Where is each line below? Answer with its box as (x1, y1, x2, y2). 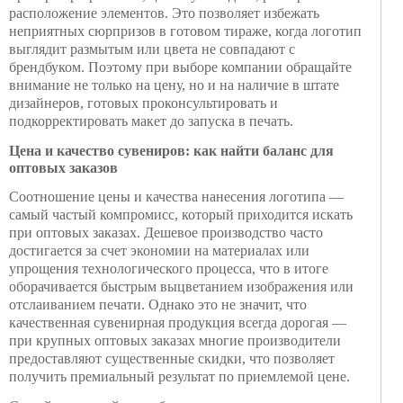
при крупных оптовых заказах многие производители (9, 333, 341, 348)
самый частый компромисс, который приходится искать (9, 207, 353, 222)
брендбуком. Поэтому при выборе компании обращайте (9, 59, 352, 75)
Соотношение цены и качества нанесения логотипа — (9, 189, 344, 204)
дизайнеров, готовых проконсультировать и (9, 95, 278, 111)
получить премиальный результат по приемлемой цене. (9, 369, 350, 384)
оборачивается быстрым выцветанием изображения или (9, 279, 354, 294)
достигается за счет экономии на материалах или (9, 243, 309, 258)
